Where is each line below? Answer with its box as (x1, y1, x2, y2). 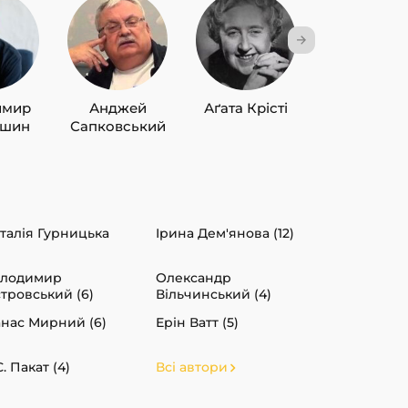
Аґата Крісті (204, 98, 289, 117)
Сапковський (69, 117, 166, 135)
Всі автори (156, 358, 228, 375)
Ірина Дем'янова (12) (156, 224, 294, 241)
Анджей (88, 98, 147, 117)
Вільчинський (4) (156, 285, 271, 302)
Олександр (156, 269, 231, 286)
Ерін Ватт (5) (156, 313, 239, 331)
